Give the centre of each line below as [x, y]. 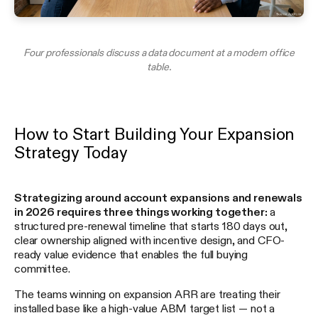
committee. [42, 268]
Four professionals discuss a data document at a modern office [159, 52]
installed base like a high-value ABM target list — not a [145, 308]
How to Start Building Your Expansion [155, 134]
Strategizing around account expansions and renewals [158, 197]
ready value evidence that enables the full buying [131, 254]
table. [159, 66]
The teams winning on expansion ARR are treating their [147, 294]
